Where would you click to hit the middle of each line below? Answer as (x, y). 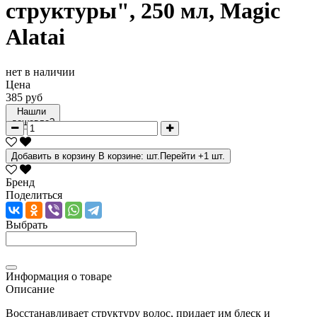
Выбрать (27, 224)
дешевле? (33, 122)
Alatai (35, 37)
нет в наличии (40, 71)
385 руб (24, 97)
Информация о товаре (59, 276)
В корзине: (122, 156)
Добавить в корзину (55, 156)
